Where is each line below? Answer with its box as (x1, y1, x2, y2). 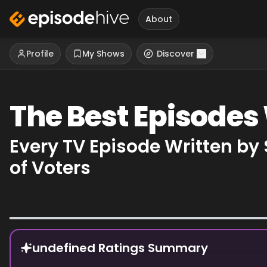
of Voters (10, 156, 91, 181)
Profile (26, 48, 54, 60)
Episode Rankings (9, 228, 89, 242)
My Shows (82, 48, 125, 60)
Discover (157, 48, 194, 60)
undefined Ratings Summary (32, 240, 208, 256)
